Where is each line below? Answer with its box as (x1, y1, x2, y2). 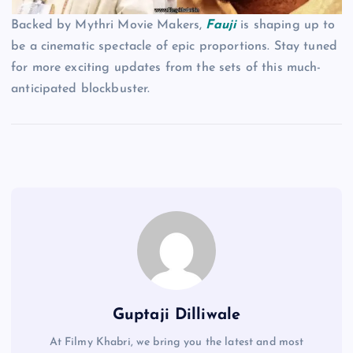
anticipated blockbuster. (11, 82, 150, 95)
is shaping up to (236, 18, 336, 32)
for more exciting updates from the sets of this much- (11, 61, 321, 74)
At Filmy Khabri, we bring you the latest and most (49, 336, 304, 348)
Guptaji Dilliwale (112, 307, 241, 323)
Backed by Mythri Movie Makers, (11, 18, 206, 32)
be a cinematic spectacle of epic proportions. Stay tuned (11, 39, 337, 53)
